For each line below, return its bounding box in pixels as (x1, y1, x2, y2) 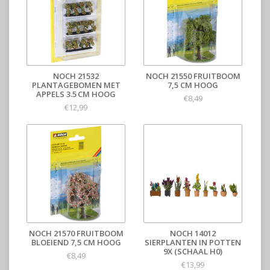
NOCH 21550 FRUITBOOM (145, 71, 240, 82)
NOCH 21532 (53, 71, 99, 82)
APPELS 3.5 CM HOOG (36, 89, 116, 100)
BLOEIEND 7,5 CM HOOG (31, 237, 121, 248)
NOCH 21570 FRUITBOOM (28, 228, 124, 239)
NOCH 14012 (170, 228, 216, 239)
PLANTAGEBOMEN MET (31, 80, 121, 91)
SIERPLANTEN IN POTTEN (145, 237, 241, 248)
